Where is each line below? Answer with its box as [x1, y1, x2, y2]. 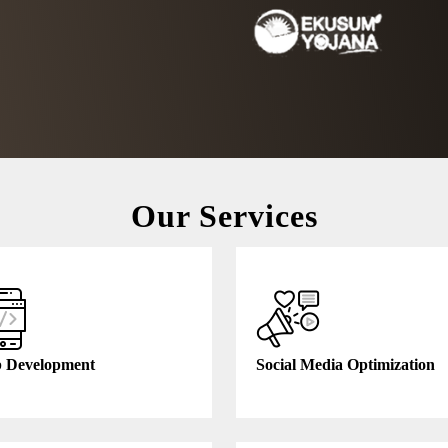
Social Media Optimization [256, 355, 435, 374]
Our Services [130, 198, 318, 234]
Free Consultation [233, 242, 356, 262]
